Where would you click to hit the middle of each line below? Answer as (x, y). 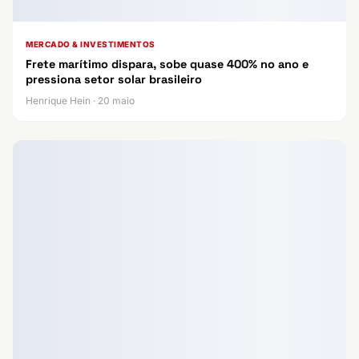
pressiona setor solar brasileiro (114, 79)
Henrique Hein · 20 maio (80, 100)
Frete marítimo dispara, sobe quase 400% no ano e (167, 64)
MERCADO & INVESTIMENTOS (91, 44)
